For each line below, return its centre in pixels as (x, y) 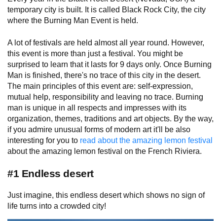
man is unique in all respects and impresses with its (97, 108)
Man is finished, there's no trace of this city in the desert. (104, 75)
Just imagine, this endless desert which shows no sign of (106, 195)
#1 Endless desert (51, 174)
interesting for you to (44, 140)
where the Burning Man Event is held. (73, 21)
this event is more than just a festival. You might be (95, 53)
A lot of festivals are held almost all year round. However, (106, 42)
